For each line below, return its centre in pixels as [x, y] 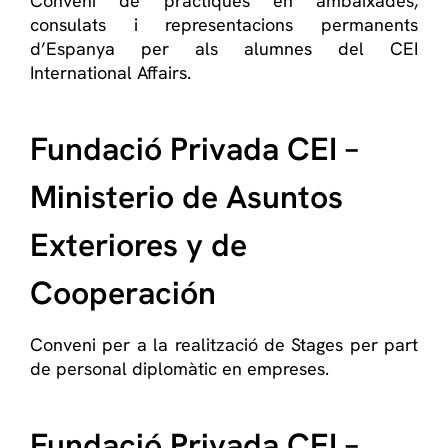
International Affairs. [110, 72]
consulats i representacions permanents [224, 24]
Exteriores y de [138, 245]
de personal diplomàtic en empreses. [179, 368]
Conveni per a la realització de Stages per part [224, 344]
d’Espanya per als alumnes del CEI [224, 48]
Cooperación [123, 293]
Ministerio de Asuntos [186, 197]
